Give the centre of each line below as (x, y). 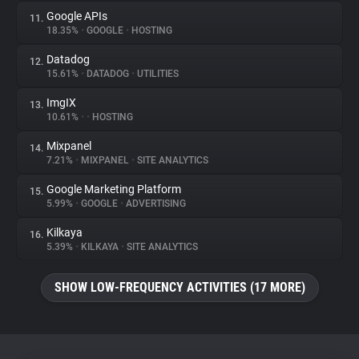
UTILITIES (157, 74)
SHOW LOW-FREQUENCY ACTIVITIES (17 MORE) (179, 287)
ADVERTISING (155, 204)
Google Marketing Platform (114, 189)
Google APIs (77, 16)
